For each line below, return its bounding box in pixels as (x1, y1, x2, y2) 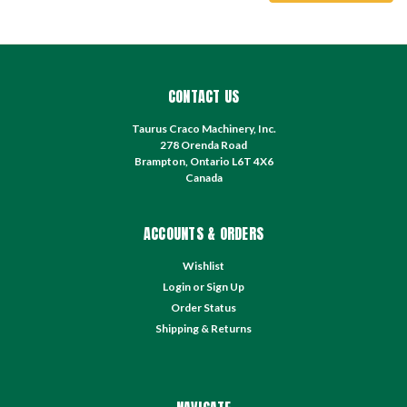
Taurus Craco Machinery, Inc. (131, 121, 276, 135)
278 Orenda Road (160, 137, 247, 152)
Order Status (171, 300, 236, 314)
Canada (184, 170, 223, 184)
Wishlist (183, 258, 224, 273)
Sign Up (206, 279, 245, 293)
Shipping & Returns (155, 321, 252, 335)
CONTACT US (167, 84, 240, 107)
